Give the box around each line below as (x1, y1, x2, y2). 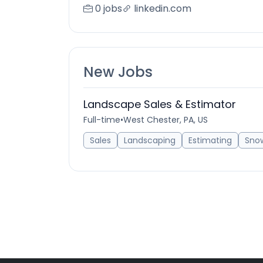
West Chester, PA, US (123, 114, 208, 126)
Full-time (83, 114, 120, 126)
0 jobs (95, 2, 122, 15)
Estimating (188, 134, 232, 146)
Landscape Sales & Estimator (83, 97, 236, 112)
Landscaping (124, 134, 176, 146)
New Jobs (83, 62, 153, 82)
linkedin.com (134, 2, 191, 15)
